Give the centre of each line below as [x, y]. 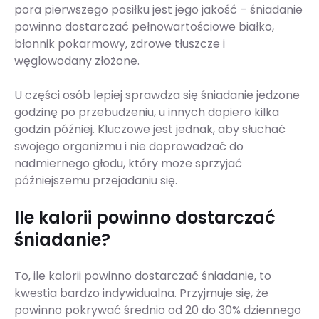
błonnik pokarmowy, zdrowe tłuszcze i [120, 44]
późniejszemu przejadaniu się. [96, 181]
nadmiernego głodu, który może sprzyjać [128, 164]
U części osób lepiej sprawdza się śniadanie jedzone [157, 95]
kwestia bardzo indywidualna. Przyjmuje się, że [141, 293]
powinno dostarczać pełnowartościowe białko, [144, 27]
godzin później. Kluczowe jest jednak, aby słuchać [150, 130]
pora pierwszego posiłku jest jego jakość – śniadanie [158, 10]
